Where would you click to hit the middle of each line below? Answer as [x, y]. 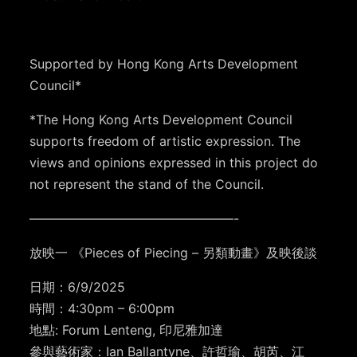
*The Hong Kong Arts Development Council [161, 120]
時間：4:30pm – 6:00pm [102, 309]
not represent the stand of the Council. [147, 184]
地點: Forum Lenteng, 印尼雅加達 [127, 330]
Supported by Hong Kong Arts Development [164, 64]
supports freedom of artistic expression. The [165, 141]
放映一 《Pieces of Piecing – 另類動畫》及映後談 [174, 253]
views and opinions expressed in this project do [174, 163]
